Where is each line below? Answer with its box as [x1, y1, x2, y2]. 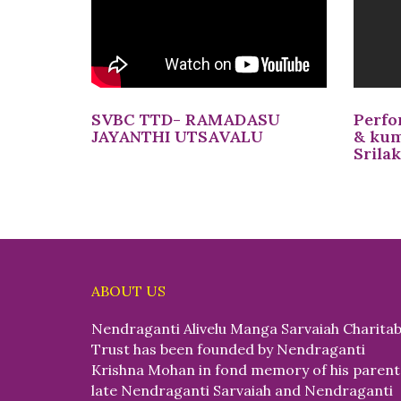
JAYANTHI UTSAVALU [91, 126, 263, 148]
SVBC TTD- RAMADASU [91, 109, 280, 131]
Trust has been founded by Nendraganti [91, 340, 365, 359]
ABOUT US [91, 282, 166, 301]
